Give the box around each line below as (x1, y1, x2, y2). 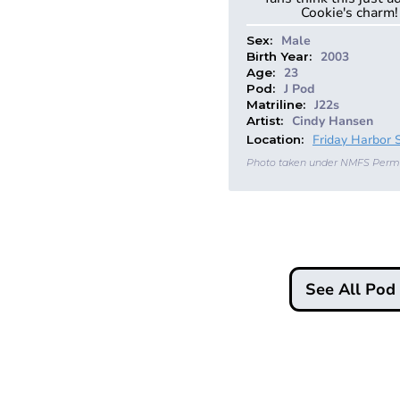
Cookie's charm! (300, 3, 398, 21)
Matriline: (246, 96, 305, 112)
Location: (246, 132, 304, 147)
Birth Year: (246, 48, 312, 63)
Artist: (246, 112, 283, 128)
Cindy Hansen (292, 112, 373, 129)
